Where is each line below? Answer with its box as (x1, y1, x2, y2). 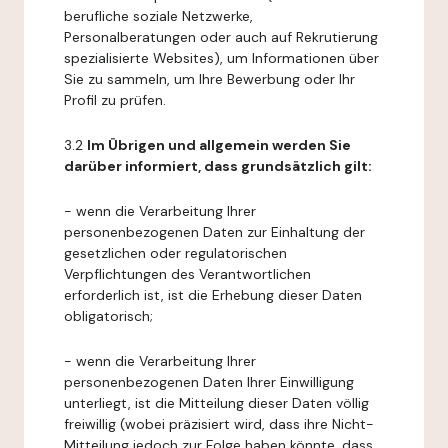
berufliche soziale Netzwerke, (64, 7, 253, 25)
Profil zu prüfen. (64, 91, 166, 109)
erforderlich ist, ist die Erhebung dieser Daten (64, 286, 362, 304)
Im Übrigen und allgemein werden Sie (87, 136, 351, 154)
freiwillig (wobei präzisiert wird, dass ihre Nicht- (64, 415, 374, 433)
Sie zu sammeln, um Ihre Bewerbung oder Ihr (64, 70, 355, 88)
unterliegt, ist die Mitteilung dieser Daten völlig (64, 394, 369, 412)
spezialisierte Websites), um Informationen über (64, 49, 379, 67)
